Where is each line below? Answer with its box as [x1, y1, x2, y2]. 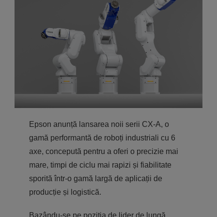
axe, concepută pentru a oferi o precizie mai [29, 147, 178, 155]
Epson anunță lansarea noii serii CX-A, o [29, 120, 169, 128]
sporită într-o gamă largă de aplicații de [29, 174, 162, 183]
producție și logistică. [29, 187, 101, 196]
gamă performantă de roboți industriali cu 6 [29, 133, 175, 142]
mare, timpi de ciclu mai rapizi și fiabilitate [29, 160, 171, 169]
